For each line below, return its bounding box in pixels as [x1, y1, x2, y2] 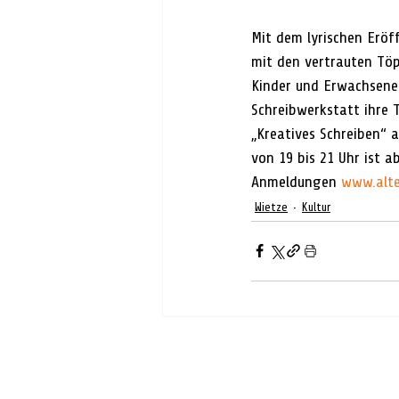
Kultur [302, 200, 330, 215]
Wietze [255, 200, 288, 215]
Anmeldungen [251, 172, 341, 191]
